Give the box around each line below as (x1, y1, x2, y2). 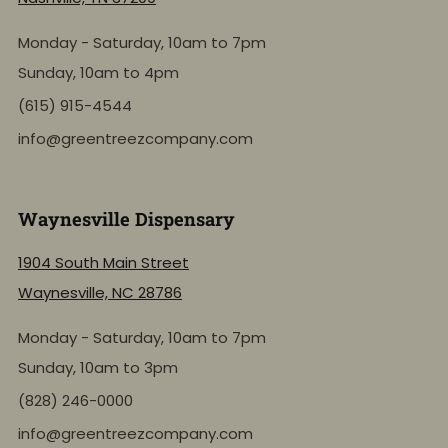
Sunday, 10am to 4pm (18, 62, 179, 84)
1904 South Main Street (18, 252, 189, 274)
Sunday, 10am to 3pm (18, 357, 178, 379)
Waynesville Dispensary (18, 207, 235, 232)
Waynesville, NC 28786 (18, 282, 182, 304)
